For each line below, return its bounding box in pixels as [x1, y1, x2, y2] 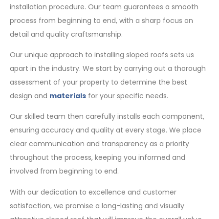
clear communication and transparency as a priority [10, 139, 189, 149]
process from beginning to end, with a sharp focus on [10, 15, 193, 25]
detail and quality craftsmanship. [10, 29, 123, 39]
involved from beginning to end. [10, 166, 119, 176]
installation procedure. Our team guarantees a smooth [10, 1, 198, 12]
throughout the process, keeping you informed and [10, 153, 185, 163]
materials [49, 90, 86, 101]
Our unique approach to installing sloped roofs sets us [10, 49, 194, 60]
